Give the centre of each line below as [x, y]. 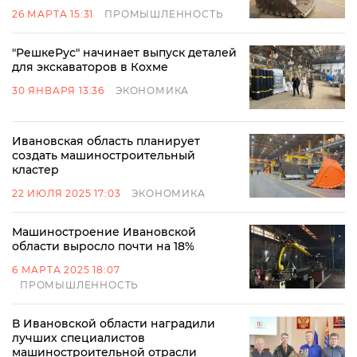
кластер [35, 170]
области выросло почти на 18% [103, 246]
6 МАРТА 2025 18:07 [66, 270]
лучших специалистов [78, 338]
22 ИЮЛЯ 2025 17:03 [67, 193]
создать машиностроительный [104, 155]
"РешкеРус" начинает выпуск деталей [124, 53]
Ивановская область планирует [106, 141]
